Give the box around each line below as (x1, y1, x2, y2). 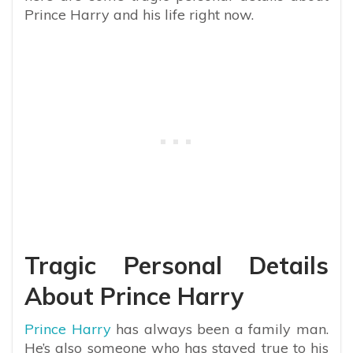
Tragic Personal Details (24, 251, 329, 281)
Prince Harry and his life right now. (24, 6, 254, 24)
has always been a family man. (110, 320, 329, 339)
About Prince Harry (24, 281, 243, 312)
